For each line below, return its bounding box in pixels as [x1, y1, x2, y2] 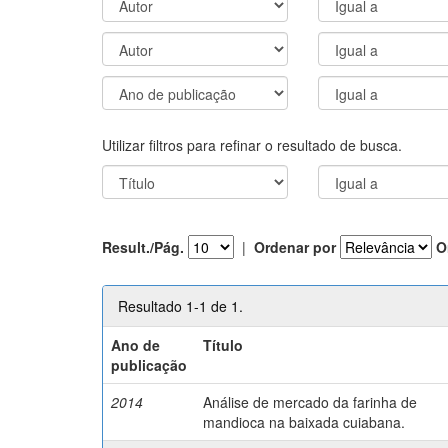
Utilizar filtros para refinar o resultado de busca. [102, 134, 402, 155]
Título [203, 334, 244, 355]
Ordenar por [254, 237, 336, 257]
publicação [111, 354, 188, 375]
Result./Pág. [102, 237, 184, 257]
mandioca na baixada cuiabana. [203, 411, 406, 432]
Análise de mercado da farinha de [203, 391, 418, 412]
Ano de [111, 334, 161, 355]
